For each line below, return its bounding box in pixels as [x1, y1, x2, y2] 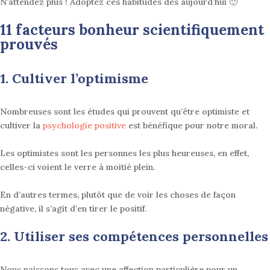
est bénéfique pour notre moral [126, 120, 256, 131]
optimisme [78, 70, 148, 87]
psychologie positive [43, 120, 126, 131]
